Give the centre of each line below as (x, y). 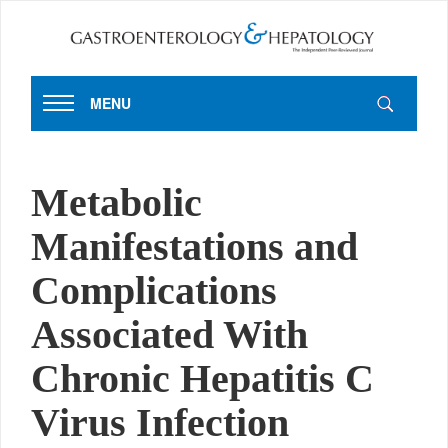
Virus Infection (160, 422)
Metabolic (116, 202)
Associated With (169, 334)
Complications (154, 290)
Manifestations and (194, 246)
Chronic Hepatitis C (202, 378)
